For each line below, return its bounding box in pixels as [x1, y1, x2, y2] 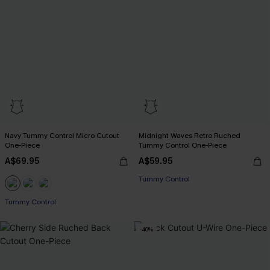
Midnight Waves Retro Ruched [139, 131, 240, 140]
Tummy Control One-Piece [139, 140, 227, 150]
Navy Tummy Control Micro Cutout [5, 131, 119, 140]
